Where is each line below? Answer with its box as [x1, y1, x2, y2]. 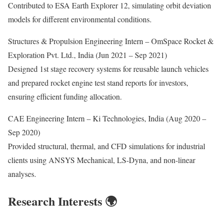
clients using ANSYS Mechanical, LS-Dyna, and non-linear [8, 155, 195, 166]
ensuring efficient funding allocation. [8, 91, 122, 102]
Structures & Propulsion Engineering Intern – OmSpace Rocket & [8, 36, 214, 47]
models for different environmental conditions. [8, 14, 152, 25]
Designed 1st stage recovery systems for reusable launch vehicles [8, 63, 209, 74]
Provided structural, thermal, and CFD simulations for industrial [8, 141, 205, 152]
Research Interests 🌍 [8, 192, 117, 210]
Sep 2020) [8, 127, 40, 138]
